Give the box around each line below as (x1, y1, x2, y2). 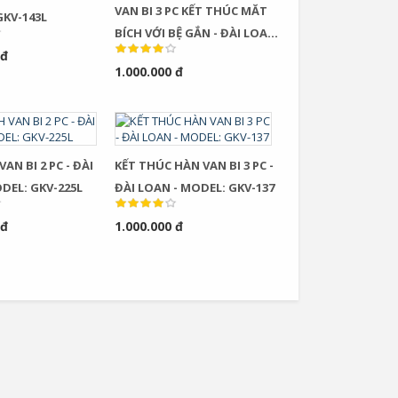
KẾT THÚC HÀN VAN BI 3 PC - (115, 157, 275, 173)
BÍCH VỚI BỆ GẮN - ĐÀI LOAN (115, 25, 214, 41)
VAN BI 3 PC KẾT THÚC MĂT (115, 3, 268, 19)
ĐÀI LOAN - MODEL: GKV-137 (115, 179, 275, 195)
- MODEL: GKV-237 (115, 47, 217, 63)
